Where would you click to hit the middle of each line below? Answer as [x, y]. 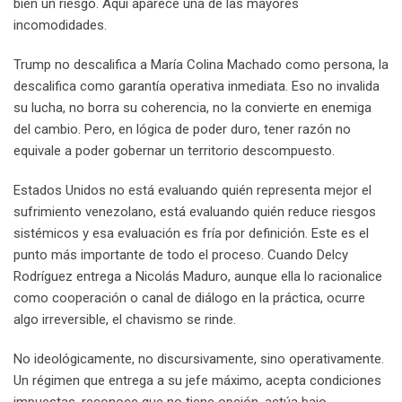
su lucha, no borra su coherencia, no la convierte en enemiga [192, 107]
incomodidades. [60, 25]
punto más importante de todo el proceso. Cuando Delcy [181, 254]
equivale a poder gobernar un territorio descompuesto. [174, 150]
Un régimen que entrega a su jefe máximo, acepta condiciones [197, 380]
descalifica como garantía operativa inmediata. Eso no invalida [197, 86]
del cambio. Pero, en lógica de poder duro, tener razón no [182, 129]
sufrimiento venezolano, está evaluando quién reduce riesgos [195, 211]
